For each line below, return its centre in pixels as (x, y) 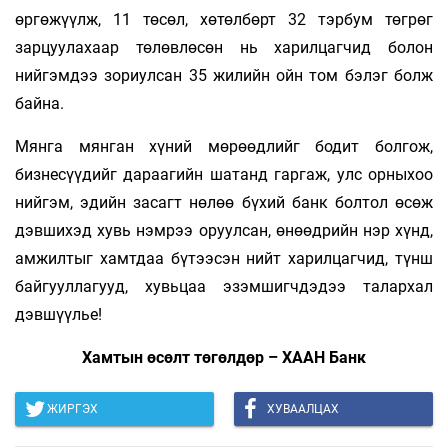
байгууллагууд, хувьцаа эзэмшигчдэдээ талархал (224, 286)
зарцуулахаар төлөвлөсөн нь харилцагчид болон (224, 47)
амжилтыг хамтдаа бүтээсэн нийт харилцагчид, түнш (224, 258)
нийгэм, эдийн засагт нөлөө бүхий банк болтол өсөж (224, 202)
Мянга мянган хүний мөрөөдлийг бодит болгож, (224, 146)
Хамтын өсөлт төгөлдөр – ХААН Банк (224, 357)
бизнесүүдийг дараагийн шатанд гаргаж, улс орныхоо (224, 174)
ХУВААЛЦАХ (303, 408)
